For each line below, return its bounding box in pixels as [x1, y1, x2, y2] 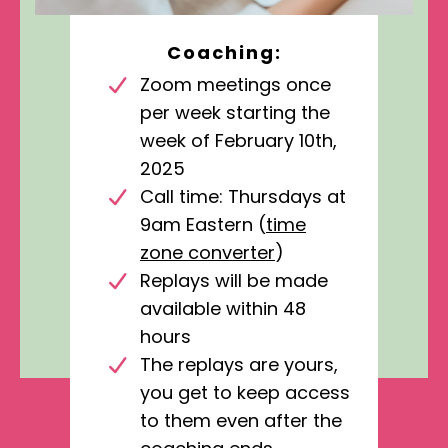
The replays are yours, [140, 352, 338, 378]
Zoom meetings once [140, 72, 331, 98]
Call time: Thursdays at [140, 184, 346, 210]
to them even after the [140, 408, 342, 434]
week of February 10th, [140, 128, 337, 154]
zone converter [140, 240, 275, 266]
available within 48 [140, 296, 306, 322]
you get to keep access [140, 380, 350, 406]
